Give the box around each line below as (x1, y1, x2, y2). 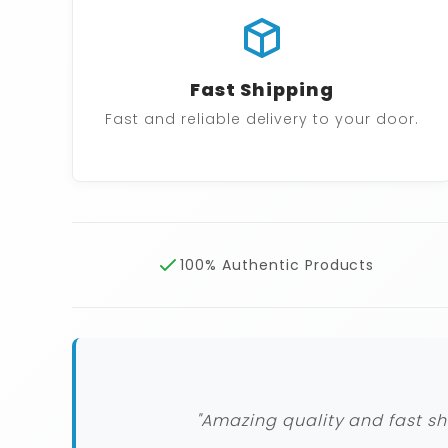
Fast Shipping (190, 77, 334, 103)
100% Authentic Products (180, 255, 375, 276)
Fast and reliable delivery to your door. (105, 109, 419, 130)
